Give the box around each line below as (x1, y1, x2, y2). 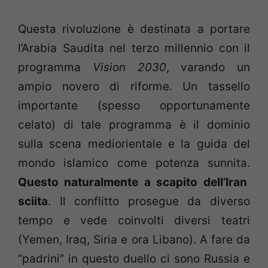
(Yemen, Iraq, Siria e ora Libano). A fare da (18, 232, 250, 246)
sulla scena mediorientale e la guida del (18, 136, 250, 151)
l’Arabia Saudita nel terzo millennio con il (18, 41, 250, 55)
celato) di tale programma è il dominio (18, 117, 250, 132)
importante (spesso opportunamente (18, 98, 250, 112)
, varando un (166, 60, 250, 74)
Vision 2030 (92, 60, 166, 74)
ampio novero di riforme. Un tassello (18, 79, 250, 93)
